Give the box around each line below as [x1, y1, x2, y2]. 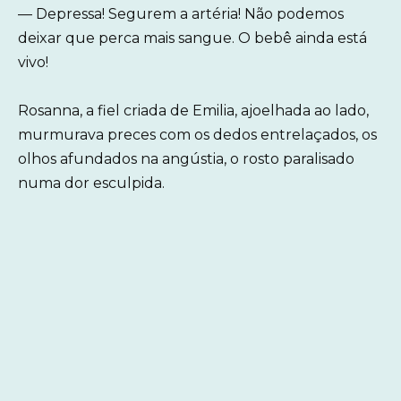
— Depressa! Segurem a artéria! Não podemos [18, 4, 344, 22]
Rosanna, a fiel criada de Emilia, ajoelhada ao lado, [18, 101, 369, 119]
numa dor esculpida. [18, 174, 165, 192]
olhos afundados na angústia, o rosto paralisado [18, 149, 354, 167]
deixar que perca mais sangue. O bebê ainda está [18, 29, 367, 47]
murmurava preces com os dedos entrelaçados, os [18, 125, 377, 143]
